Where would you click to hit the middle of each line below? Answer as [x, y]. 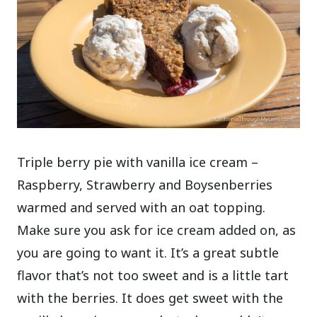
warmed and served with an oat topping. [142, 207]
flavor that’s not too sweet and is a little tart [153, 275]
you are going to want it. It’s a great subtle [148, 252]
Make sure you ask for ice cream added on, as [157, 230]
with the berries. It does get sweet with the [150, 298]
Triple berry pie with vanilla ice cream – [138, 162]
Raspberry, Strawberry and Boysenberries [145, 184]
